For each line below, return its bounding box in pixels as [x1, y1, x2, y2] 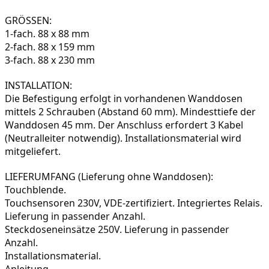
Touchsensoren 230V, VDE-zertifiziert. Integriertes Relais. [5, 196, 262, 210]
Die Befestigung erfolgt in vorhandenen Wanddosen [5, 92, 243, 106]
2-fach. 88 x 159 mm [5, 40, 95, 54]
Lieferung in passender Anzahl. [5, 210, 145, 223]
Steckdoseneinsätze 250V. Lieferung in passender [5, 223, 229, 237]
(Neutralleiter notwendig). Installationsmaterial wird [5, 131, 241, 145]
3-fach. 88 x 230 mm [5, 53, 95, 67]
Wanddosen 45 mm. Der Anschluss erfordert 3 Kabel [5, 118, 243, 132]
